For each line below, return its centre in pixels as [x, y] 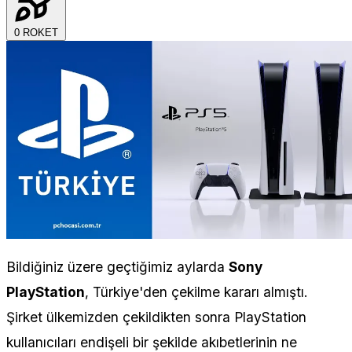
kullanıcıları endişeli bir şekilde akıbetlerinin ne [152, 342]
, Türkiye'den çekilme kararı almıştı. [196, 291]
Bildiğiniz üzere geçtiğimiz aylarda [117, 266]
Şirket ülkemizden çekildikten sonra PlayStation [156, 317]
